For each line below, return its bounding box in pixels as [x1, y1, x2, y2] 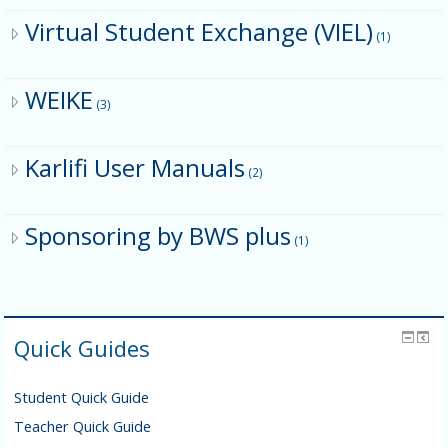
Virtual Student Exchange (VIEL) [25, 14, 374, 48]
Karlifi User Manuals [25, 150, 246, 184]
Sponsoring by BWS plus [25, 218, 292, 252]
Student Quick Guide [14, 388, 150, 408]
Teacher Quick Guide [14, 417, 152, 437]
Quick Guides [14, 333, 151, 364]
